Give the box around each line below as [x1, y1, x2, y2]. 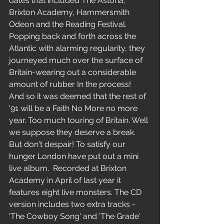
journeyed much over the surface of [9, 55, 144, 65]
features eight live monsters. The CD [9, 187, 143, 197]
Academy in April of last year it [9, 175, 123, 185]
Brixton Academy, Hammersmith [9, 7, 131, 17]
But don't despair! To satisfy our [9, 139, 127, 149]
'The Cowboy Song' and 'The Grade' [9, 211, 142, 221]
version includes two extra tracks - [9, 199, 135, 209]
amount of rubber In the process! [9, 79, 135, 89]
